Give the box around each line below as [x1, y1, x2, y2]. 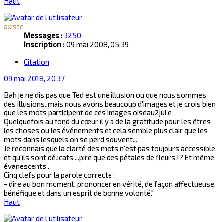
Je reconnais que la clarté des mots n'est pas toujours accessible [4, 143, 215, 153]
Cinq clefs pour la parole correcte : [4, 170, 115, 179]
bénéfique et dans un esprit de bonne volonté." [4, 188, 154, 197]
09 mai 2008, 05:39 [65, 40, 129, 49]
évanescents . [4, 161, 49, 170]
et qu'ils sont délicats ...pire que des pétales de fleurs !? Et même [4, 152, 214, 162]
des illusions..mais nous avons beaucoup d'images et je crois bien [4, 99, 216, 108]
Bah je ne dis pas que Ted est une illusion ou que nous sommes [4, 90, 206, 99]
